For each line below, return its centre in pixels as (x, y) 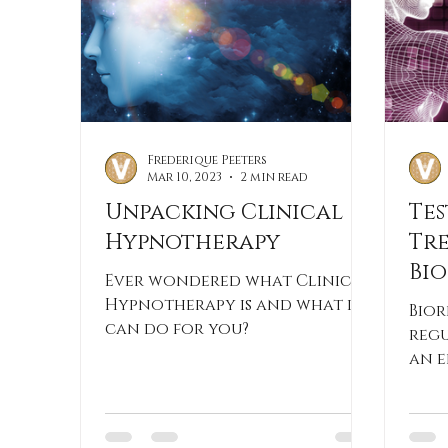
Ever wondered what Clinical (238, 281)
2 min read (274, 177)
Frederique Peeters (207, 159)
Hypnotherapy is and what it (233, 305)
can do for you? (177, 329)
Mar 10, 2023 (184, 177)
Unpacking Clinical (224, 212)
